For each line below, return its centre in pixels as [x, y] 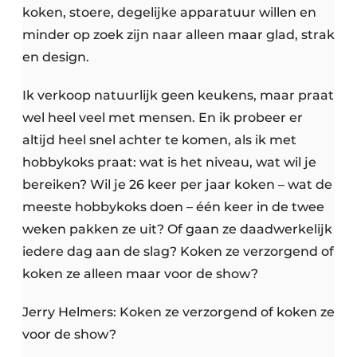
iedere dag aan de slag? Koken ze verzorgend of [178, 252]
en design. [56, 57]
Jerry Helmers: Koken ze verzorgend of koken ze [178, 312]
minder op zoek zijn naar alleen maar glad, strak [178, 35]
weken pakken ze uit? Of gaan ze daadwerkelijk [177, 229]
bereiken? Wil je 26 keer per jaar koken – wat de [177, 185]
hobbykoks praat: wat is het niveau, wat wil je [169, 163]
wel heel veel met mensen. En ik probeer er [163, 118]
